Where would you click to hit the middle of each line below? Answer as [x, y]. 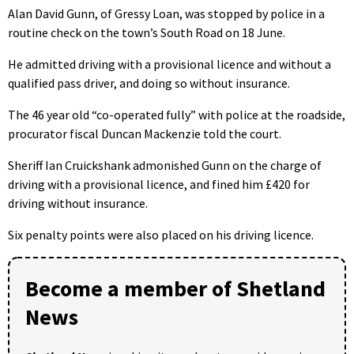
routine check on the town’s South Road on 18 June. [147, 32]
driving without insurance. [78, 203]
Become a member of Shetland [175, 288]
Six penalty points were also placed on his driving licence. [161, 234]
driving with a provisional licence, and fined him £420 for [159, 184]
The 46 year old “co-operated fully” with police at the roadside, [177, 114]
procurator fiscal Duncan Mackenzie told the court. [145, 133]
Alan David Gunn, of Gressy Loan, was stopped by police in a [166, 13]
